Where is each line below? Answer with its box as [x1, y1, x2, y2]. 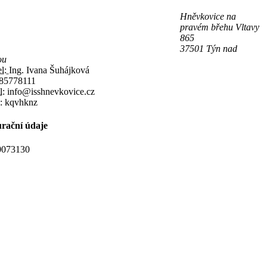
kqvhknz [2, 97, 38, 108]
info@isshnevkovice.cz [5, 86, 95, 97]
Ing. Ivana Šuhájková [9, 65, 89, 76]
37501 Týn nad [180, 44, 237, 54]
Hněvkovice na [180, 11, 236, 22]
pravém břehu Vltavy [180, 22, 259, 33]
